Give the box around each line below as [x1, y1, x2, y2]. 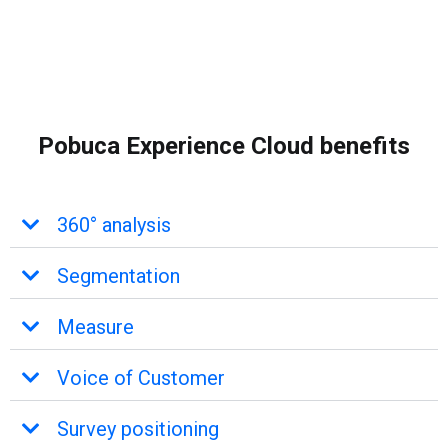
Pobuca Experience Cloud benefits [38, 131, 410, 160]
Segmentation [57, 263, 180, 288]
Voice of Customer [57, 365, 225, 390]
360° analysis [57, 212, 171, 237]
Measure [57, 314, 134, 339]
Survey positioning [57, 416, 219, 441]
